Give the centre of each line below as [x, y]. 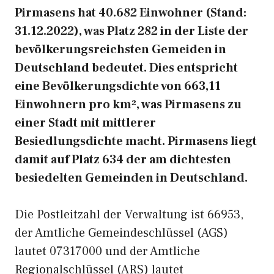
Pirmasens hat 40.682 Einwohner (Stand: [131, 13]
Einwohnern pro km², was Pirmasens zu [128, 105]
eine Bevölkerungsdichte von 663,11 [118, 86]
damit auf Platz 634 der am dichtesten [123, 160]
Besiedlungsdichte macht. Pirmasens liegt [136, 141]
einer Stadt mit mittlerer [85, 123]
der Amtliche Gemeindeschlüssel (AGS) [121, 233]
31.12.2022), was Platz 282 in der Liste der [131, 31]
